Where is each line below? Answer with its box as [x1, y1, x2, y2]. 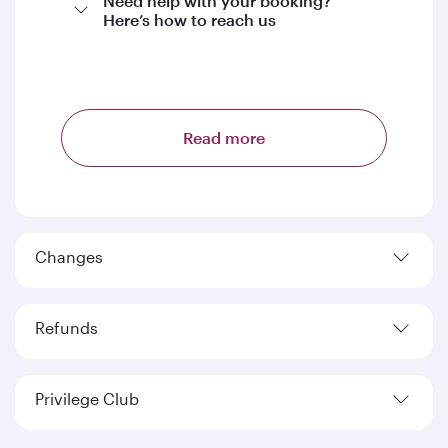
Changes [35, 247, 103, 266]
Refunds [35, 318, 98, 337]
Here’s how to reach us [103, 10, 276, 29]
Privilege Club [35, 389, 139, 408]
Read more [183, 128, 265, 147]
